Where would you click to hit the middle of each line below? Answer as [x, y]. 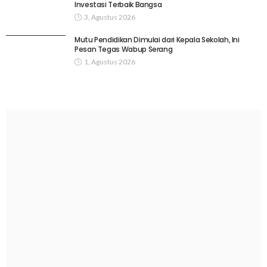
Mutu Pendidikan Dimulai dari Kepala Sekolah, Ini [157, 40]
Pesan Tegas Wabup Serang [124, 49]
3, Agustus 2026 [110, 17]
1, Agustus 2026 [110, 62]
